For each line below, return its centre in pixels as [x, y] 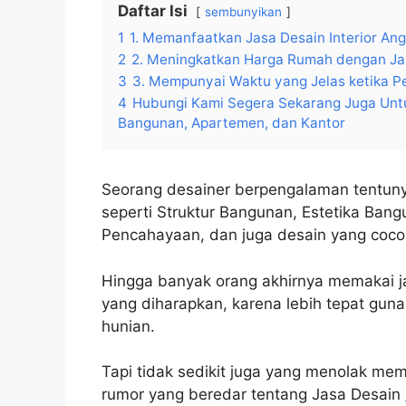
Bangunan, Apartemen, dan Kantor [232, 123]
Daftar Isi [153, 11]
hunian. [128, 326]
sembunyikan [243, 12]
